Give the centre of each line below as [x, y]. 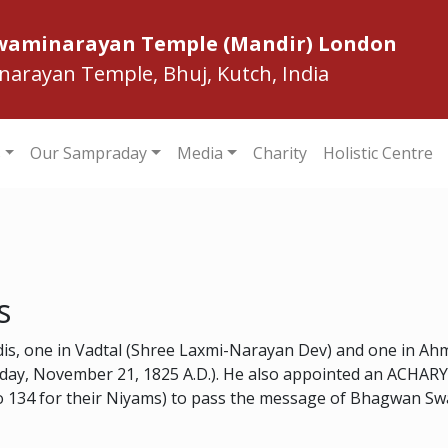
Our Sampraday [89, 153]
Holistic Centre [377, 153]
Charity [279, 153]
